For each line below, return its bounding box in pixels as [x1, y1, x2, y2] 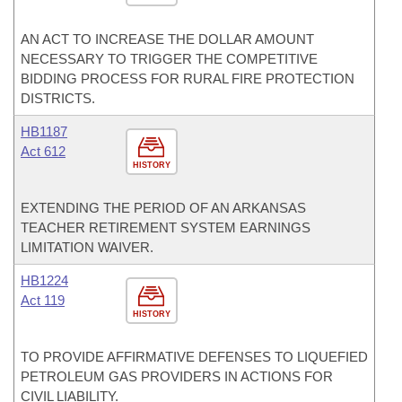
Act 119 [21, 293, 65, 308]
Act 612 [21, 144, 66, 159]
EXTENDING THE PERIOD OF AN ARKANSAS [21, 200, 306, 215]
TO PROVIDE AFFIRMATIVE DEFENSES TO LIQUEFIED [21, 349, 368, 364]
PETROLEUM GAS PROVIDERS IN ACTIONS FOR [21, 369, 333, 384]
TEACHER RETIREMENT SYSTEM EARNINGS [21, 220, 310, 235]
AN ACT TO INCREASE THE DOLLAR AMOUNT [21, 31, 314, 47]
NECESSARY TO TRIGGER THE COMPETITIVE [21, 51, 318, 66]
